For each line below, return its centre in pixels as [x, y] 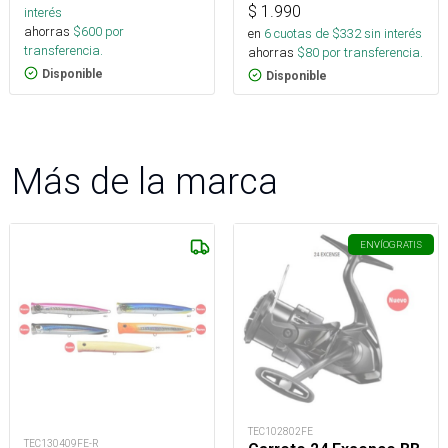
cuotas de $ [305, 33]
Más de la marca [145, 180]
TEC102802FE [280, 432]
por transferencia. [371, 52]
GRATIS [405, 244]
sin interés [393, 33]
